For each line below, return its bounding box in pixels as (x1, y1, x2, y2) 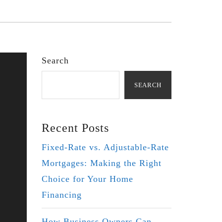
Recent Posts (41, 121, 109, 134)
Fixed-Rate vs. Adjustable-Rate (41, 142, 169, 152)
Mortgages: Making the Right (41, 158, 162, 168)
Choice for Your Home (41, 173, 133, 184)
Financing (41, 189, 82, 200)
